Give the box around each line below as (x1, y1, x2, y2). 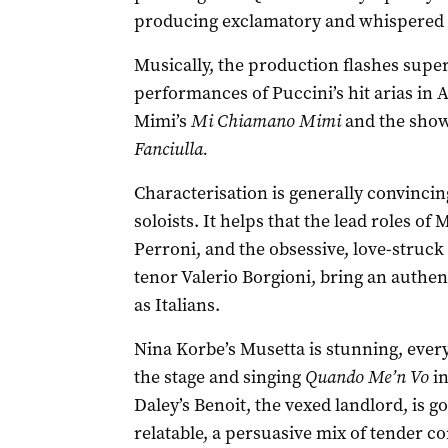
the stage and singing (133, 365, 305, 390)
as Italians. (133, 293, 220, 318)
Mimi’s (133, 109, 191, 134)
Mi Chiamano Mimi (190, 109, 341, 134)
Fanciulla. (133, 137, 212, 162)
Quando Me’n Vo (304, 365, 429, 390)
